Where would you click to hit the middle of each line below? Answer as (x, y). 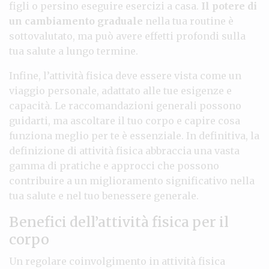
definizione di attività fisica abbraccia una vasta (124, 150)
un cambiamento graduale (76, 21)
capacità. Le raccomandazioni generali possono (125, 105)
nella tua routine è (188, 21)
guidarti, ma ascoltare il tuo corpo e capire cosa (125, 120)
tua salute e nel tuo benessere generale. (104, 195)
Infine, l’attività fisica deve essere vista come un (125, 75)
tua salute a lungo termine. (74, 51)
